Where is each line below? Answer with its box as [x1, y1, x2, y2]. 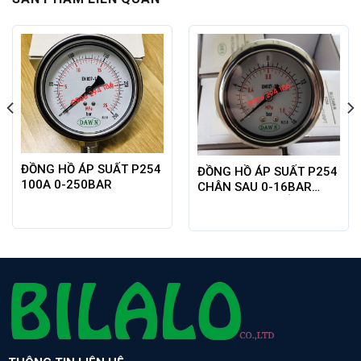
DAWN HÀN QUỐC [197, 194, 298, 210]
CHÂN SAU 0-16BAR [197, 179, 312, 194]
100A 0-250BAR [20, 177, 112, 193]
